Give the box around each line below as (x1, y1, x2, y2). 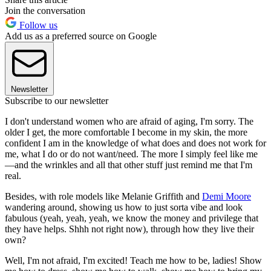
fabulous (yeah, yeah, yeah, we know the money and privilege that (5, 213, 258, 224)
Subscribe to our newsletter (5, 96, 108, 106)
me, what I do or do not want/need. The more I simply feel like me (5, 149, 258, 160)
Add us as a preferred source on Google (5, 31, 157, 42)
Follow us (17, 20, 57, 31)
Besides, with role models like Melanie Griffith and (5, 191, 202, 202)
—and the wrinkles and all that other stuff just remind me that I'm (5, 160, 252, 171)
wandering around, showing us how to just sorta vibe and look (5, 202, 243, 213)
